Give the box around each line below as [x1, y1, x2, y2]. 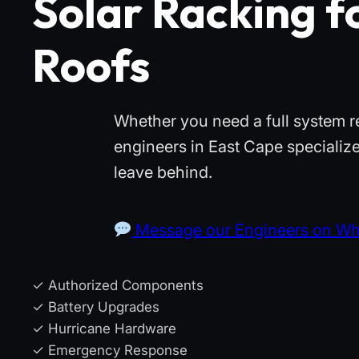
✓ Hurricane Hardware [32, 321, 176, 337]
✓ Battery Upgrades [32, 299, 159, 316]
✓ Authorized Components [32, 277, 204, 294]
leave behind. [113, 163, 212, 183]
